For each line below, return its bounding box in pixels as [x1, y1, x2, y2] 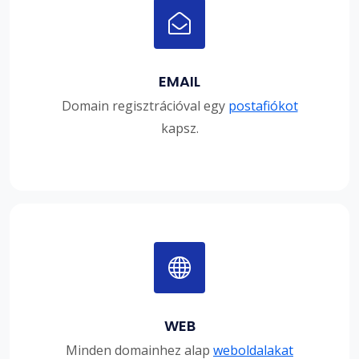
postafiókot [228, 96, 298, 115]
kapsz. [160, 119, 199, 137]
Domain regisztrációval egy [61, 96, 228, 115]
